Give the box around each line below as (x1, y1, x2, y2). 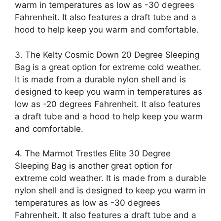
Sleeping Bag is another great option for (15, 161, 172, 171)
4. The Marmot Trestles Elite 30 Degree (15, 148, 171, 158)
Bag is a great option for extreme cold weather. (15, 62, 201, 72)
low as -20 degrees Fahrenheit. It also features (15, 99, 201, 109)
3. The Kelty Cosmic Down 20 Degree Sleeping (15, 49, 199, 60)
